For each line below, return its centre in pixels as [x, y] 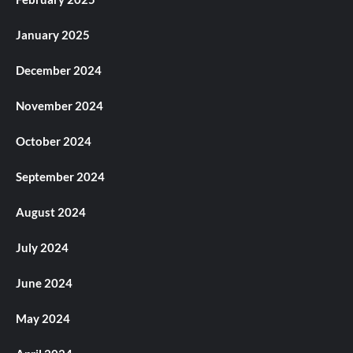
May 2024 [43, 318]
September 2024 [60, 176]
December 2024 [59, 70]
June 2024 [44, 282]
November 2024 [59, 105]
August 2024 [51, 212]
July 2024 [42, 247]
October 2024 [54, 141]
